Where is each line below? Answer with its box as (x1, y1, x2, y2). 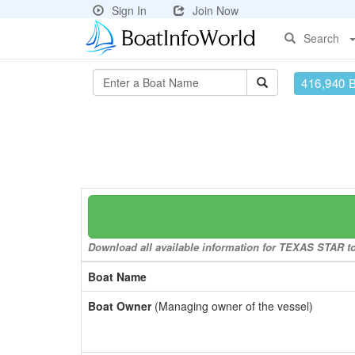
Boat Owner (88, 298, 151, 314)
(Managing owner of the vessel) (151, 298, 313, 314)
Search (303, 30, 339, 46)
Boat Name (88, 269, 147, 284)
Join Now (193, 2, 239, 18)
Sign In (112, 2, 147, 18)
